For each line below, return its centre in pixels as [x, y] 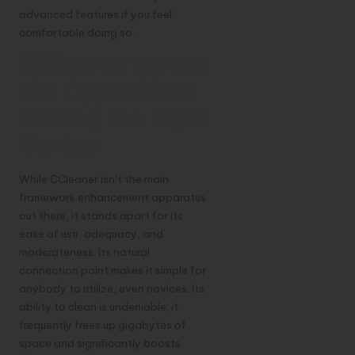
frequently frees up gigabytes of [103, 325]
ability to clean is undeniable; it [99, 307]
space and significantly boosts [100, 344]
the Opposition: [107, 91]
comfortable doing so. [77, 32]
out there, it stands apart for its [101, 216]
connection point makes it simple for [113, 271]
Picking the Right [114, 118]
